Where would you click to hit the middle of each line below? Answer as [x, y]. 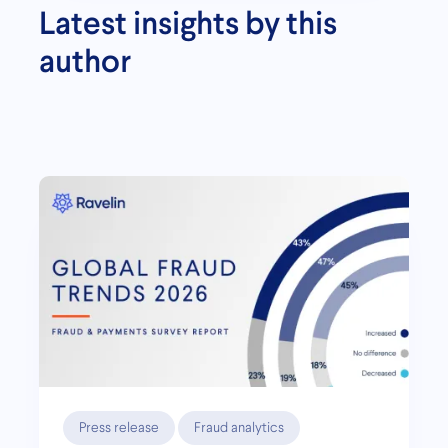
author [85, 61]
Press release [119, 427]
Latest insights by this [188, 23]
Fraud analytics [239, 427]
